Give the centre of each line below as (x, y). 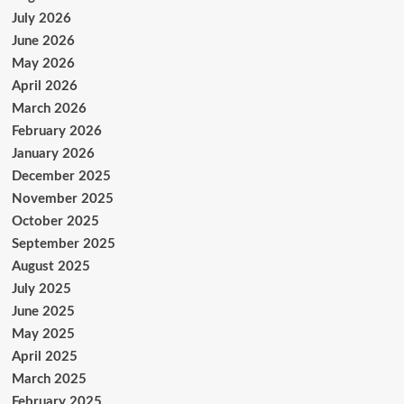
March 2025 (49, 379)
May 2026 (43, 64)
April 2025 (44, 357)
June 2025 (43, 312)
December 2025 (61, 176)
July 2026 (41, 18)
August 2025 (50, 266)
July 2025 (41, 289)
